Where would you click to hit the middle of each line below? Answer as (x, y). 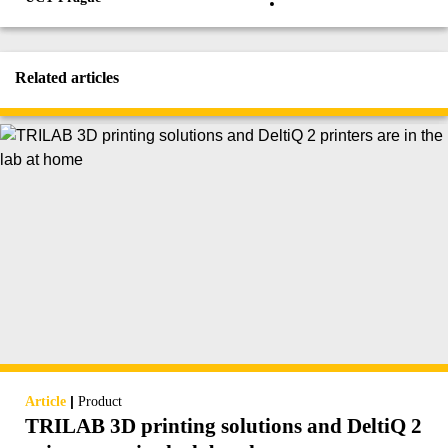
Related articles (67, 78)
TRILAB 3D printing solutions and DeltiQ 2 (223, 426)
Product (100, 402)
